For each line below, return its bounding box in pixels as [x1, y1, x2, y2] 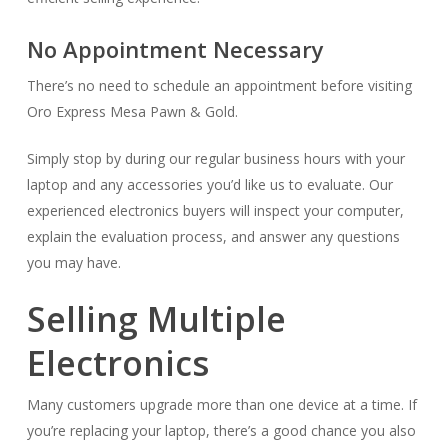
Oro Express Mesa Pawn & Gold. [26, 102, 238, 121]
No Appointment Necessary [26, 34, 324, 64]
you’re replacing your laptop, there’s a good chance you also [26, 421, 416, 440]
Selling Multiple [26, 296, 286, 342]
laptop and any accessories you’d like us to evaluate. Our [26, 175, 393, 194]
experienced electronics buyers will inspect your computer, [26, 201, 404, 220]
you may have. [26, 253, 121, 272]
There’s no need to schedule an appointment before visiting [26, 76, 412, 95]
